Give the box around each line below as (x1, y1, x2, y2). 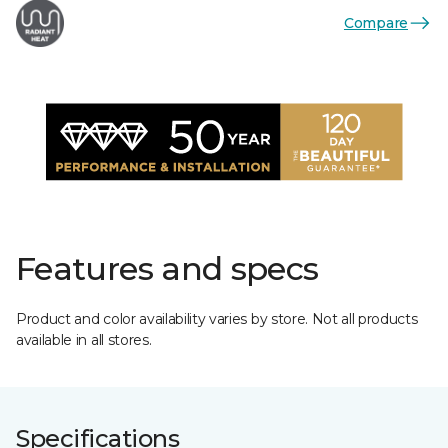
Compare (343, 13, 408, 32)
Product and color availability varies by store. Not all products (16, 310, 418, 328)
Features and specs (16, 249, 319, 288)
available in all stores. (16, 331, 152, 349)
